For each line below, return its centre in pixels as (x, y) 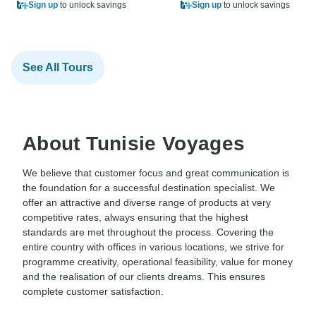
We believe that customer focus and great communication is (156, 172)
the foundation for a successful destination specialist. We (149, 187)
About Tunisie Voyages (134, 143)
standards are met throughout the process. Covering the (148, 232)
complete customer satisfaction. (93, 291)
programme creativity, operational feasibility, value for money (158, 261)
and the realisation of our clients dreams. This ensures (144, 276)
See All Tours (58, 67)
